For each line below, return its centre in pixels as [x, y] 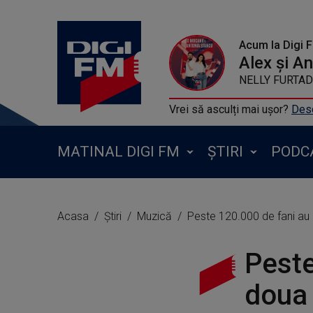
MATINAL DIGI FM [118, 152]
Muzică [156, 216]
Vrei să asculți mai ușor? [230, 109]
